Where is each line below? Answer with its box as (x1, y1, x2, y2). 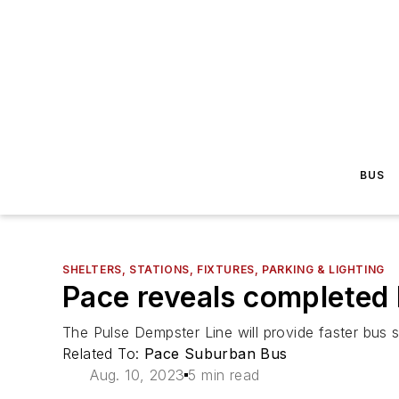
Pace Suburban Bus (143, 345, 288, 362)
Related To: (62, 345, 144, 362)
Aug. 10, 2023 (90, 366, 185, 384)
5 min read (188, 366, 260, 384)
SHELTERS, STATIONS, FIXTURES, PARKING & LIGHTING (62, 263, 385, 276)
